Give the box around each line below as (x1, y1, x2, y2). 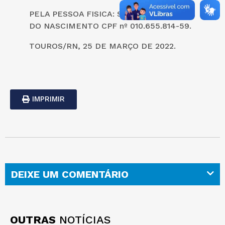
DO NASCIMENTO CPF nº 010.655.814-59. (29, 21, 191, 31)
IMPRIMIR (32, 94, 65, 103)
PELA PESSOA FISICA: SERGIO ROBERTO (29, 9, 190, 19)
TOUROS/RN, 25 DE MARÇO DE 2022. (29, 41, 176, 51)
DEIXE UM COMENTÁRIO (11, 168, 129, 180)
